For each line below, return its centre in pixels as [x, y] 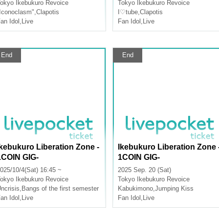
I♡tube [128, 12]
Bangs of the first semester [60, 188]
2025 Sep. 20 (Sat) [144, 170]
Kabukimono [135, 188]
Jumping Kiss [174, 188]
